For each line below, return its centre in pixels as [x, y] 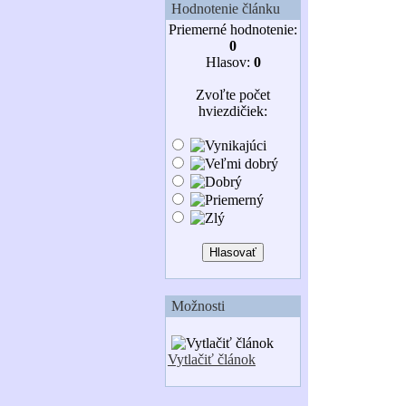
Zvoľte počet [233, 95]
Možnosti [196, 306]
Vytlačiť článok [212, 359]
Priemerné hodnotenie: [233, 29]
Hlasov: [229, 62]
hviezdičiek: [233, 111]
